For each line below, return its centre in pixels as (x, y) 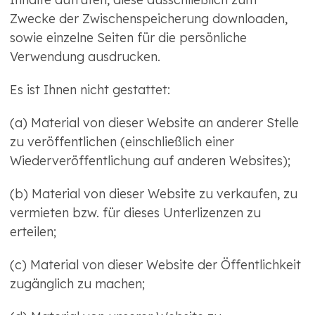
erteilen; (33, 232)
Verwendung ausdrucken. (85, 57)
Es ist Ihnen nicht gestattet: (90, 90)
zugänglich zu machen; (77, 284)
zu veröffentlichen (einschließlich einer (122, 142)
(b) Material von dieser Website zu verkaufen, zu (154, 194)
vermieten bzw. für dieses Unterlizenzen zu (135, 213)
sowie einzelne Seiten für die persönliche (128, 38)
